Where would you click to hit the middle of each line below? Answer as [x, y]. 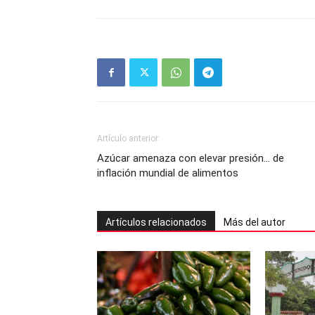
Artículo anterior [128, 139]
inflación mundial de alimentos [168, 173]
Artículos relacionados [156, 222]
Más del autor [255, 222]
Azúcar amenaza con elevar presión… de [191, 158]
